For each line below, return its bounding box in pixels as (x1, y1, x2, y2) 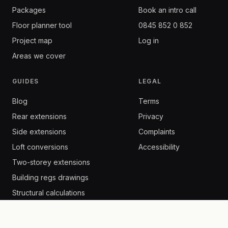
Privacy (138, 112, 163, 121)
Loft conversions (12, 142, 68, 151)
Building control (12, 204, 64, 212)
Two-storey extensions (12, 158, 90, 166)
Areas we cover (12, 51, 66, 60)
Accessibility (138, 142, 180, 151)
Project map (12, 36, 52, 45)
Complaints (138, 127, 175, 136)
